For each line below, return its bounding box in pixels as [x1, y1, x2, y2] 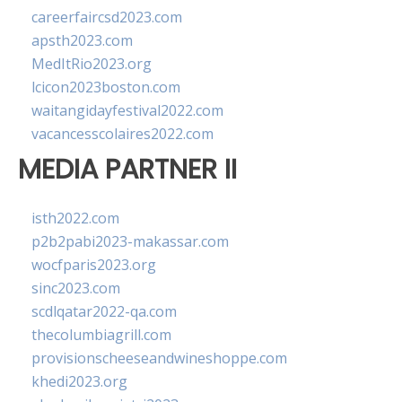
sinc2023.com [31, 278, 120, 299]
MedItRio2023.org [31, 54, 152, 74]
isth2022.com [31, 208, 119, 229]
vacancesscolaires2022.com [31, 124, 214, 144]
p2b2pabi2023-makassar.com [31, 232, 229, 252]
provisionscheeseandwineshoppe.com [31, 348, 287, 369]
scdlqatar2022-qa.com [31, 301, 177, 322]
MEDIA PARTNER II [18, 150, 237, 188]
